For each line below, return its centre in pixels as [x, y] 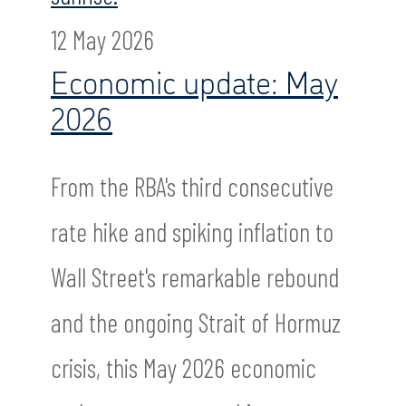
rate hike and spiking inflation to [192, 231]
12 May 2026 [102, 39]
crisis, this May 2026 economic [184, 367]
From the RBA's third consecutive [192, 186]
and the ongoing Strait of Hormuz [196, 322]
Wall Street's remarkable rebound [195, 276]
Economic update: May [194, 80]
